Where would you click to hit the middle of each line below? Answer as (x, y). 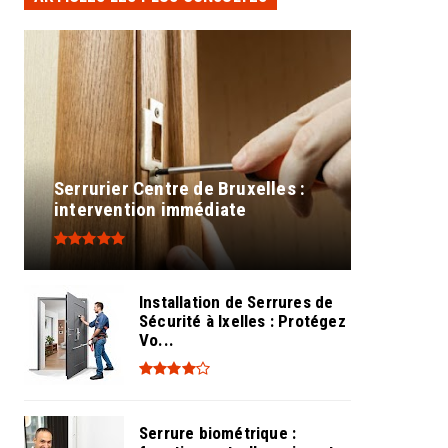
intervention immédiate (150, 209)
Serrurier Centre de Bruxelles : (180, 188)
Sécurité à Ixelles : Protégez (242, 320)
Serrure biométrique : (218, 432)
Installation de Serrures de (236, 301)
